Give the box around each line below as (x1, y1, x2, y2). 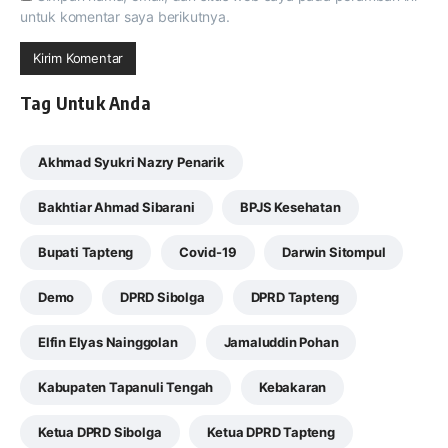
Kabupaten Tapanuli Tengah (38, 379, 214, 396)
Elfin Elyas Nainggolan (38, 334, 178, 351)
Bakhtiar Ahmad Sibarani (38, 199, 195, 216)
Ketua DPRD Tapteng (207, 424, 335, 441)
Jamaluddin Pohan (223, 334, 339, 351)
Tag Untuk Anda (20, 91, 151, 115)
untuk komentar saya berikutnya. (20, 8, 230, 26)
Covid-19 (179, 244, 237, 261)
